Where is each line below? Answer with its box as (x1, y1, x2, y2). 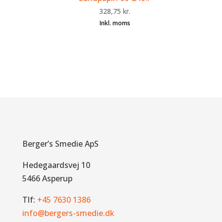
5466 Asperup (22, 172, 72, 184)
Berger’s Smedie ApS (22, 138, 99, 149)
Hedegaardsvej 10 (22, 159, 90, 170)
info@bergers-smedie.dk (22, 207, 114, 219)
